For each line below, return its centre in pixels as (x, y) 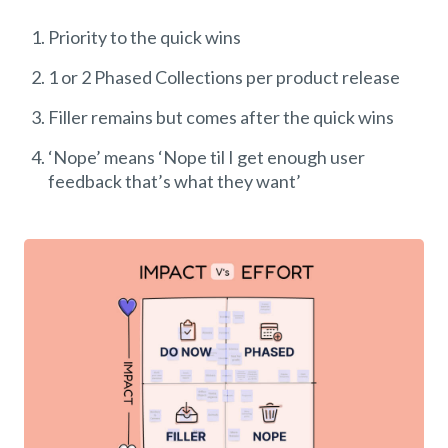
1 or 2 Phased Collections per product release (224, 77)
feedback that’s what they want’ (174, 181)
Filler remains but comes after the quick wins (221, 117)
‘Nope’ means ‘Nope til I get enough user (206, 157)
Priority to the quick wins (144, 37)
